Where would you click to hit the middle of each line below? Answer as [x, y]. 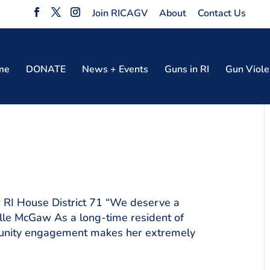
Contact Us [221, 13]
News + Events [115, 69]
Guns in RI [187, 69]
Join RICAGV [120, 13]
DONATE [46, 69]
